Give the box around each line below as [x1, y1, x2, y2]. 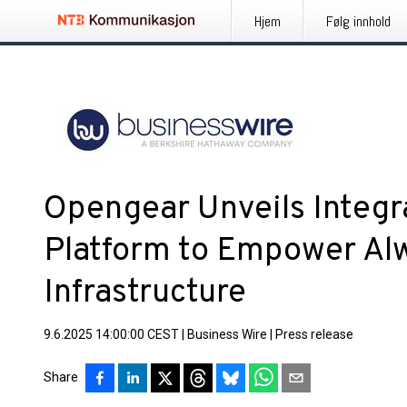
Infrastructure [44, 273, 246, 314]
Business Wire [187, 327, 267, 342]
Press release [275, 327, 353, 342]
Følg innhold [326, 12, 391, 31]
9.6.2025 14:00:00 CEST [44, 327, 179, 342]
